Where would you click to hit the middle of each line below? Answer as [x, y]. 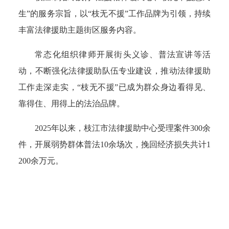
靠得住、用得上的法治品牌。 [72, 104]
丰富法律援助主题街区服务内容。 [80, 30]
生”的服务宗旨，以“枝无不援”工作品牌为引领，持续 [114, 14]
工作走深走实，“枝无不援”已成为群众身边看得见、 [114, 87]
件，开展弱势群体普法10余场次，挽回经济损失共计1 [114, 144]
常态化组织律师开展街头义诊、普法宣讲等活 [123, 54]
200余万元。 [41, 161]
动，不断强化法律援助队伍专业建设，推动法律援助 [114, 71]
